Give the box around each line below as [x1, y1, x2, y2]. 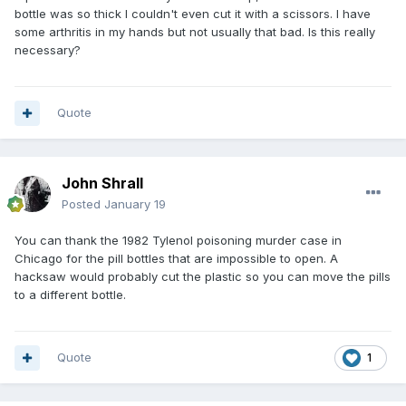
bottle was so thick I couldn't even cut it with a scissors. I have [14, 6, 371, 22]
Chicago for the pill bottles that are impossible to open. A [14, 251, 338, 266]
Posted [62, 197, 104, 212]
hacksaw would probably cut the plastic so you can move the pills [14, 269, 391, 285]
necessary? [14, 43, 81, 58]
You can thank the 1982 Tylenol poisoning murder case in [14, 233, 342, 248]
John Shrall [62, 174, 143, 193]
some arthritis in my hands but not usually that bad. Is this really [14, 24, 375, 40]
